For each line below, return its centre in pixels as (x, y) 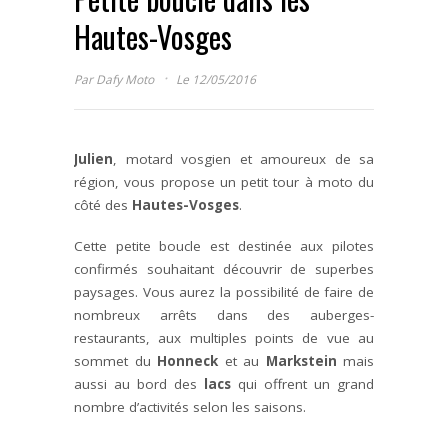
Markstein (301, 360)
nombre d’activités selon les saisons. (190, 406)
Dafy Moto (125, 79)
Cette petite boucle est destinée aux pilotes (224, 245)
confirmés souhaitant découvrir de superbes (224, 268)
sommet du (115, 360)
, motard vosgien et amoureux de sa (243, 158)
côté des (103, 204)
